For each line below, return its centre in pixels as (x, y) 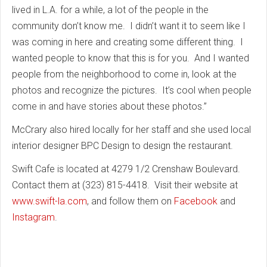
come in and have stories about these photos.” (109, 106)
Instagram (33, 217)
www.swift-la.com (49, 201)
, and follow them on (131, 201)
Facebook (196, 201)
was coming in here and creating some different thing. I (128, 42)
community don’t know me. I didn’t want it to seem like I (129, 26)
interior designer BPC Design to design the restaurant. (122, 146)
